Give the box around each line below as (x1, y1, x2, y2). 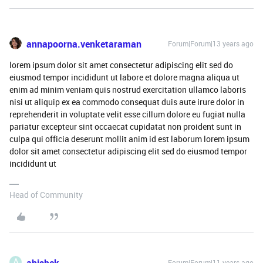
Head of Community (9, 188, 83, 200)
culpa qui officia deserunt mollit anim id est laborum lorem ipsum (9, 133, 249, 144)
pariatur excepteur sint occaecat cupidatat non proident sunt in (9, 120, 241, 132)
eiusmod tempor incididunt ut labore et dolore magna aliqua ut (9, 71, 240, 83)
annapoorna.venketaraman (26, 37, 141, 50)
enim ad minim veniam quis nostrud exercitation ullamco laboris (9, 83, 246, 95)
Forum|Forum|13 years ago (168, 38, 254, 48)
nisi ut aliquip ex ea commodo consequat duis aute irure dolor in (9, 96, 244, 107)
